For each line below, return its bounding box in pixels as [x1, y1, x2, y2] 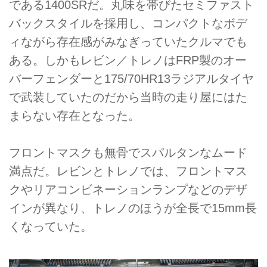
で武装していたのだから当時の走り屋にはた [9, 90, 247, 104]
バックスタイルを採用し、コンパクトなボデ [9, 16, 247, 30]
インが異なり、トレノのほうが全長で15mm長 [9, 201, 257, 215]
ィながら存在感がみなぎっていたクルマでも [9, 35, 247, 48]
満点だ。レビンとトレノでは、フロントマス [9, 164, 247, 178]
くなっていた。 [9, 220, 92, 234]
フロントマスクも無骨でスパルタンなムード [9, 146, 247, 160]
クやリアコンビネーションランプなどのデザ [9, 183, 247, 197]
